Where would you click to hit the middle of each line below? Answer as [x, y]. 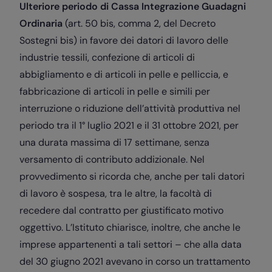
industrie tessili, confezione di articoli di [107, 57]
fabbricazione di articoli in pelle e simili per [115, 91]
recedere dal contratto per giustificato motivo [121, 210]
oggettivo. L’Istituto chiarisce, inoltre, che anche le [130, 227]
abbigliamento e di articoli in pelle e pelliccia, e [124, 74]
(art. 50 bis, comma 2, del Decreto [139, 23]
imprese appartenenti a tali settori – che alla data [131, 244]
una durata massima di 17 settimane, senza [114, 142]
